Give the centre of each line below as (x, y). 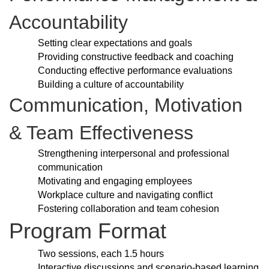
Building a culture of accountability (111, 85)
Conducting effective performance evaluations (135, 71)
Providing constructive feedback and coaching (136, 57)
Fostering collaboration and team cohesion (128, 209)
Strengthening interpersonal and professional (134, 154)
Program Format (88, 231)
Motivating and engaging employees (115, 181)
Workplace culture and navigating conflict (125, 195)
